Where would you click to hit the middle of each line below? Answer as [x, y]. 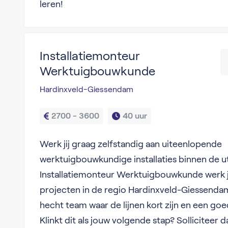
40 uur [135, 116]
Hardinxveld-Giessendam [86, 89]
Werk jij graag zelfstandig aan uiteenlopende [131, 144]
